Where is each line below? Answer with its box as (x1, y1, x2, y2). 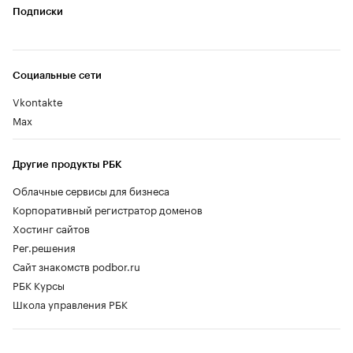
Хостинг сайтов (13, 220, 90, 236)
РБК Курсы (13, 277, 65, 293)
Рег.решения (13, 239, 76, 255)
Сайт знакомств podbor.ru (13, 258, 140, 274)
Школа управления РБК (13, 295, 128, 312)
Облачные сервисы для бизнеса (13, 182, 169, 199)
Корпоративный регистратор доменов (13, 201, 203, 217)
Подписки (13, 6, 63, 17)
